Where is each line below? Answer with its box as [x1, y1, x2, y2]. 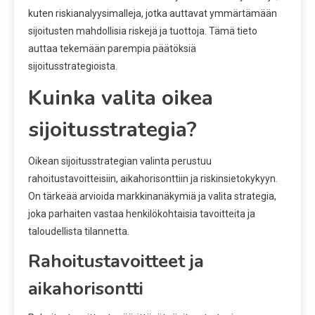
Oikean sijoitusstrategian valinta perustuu [28, 155, 212, 167]
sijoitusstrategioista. [28, 60, 117, 72]
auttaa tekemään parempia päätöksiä [28, 42, 196, 54]
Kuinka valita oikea [28, 83, 213, 112]
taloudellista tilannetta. [28, 225, 129, 237]
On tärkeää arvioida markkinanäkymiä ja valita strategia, [28, 190, 276, 202]
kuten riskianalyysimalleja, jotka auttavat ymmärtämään [28, 7, 277, 19]
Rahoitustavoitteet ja [28, 248, 204, 274]
